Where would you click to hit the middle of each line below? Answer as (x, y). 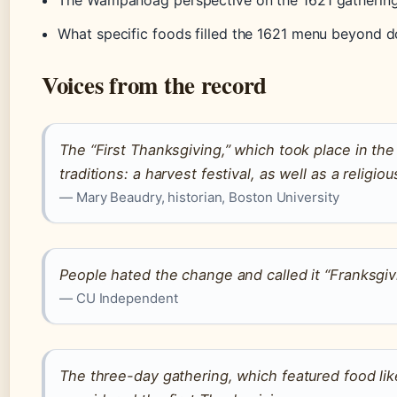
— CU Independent (119, 299)
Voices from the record (155, 85)
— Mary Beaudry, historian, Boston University (199, 198)
